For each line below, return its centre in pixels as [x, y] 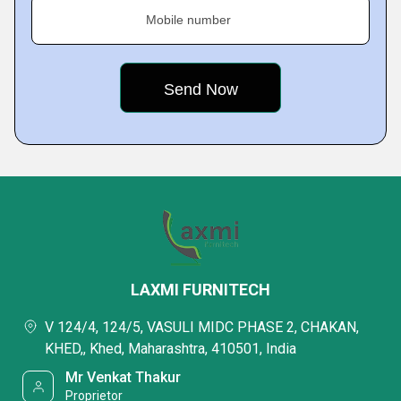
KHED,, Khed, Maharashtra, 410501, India [171, 349]
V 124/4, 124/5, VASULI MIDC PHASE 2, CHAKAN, [202, 327]
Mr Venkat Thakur [124, 377]
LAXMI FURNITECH [200, 290]
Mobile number [188, 20]
